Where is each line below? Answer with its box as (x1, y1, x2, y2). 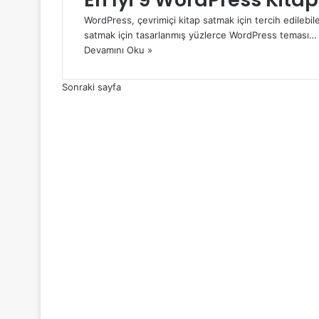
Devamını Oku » (84, 43, 152, 56)
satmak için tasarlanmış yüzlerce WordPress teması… (84, 28, 317, 41)
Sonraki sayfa (62, 80, 121, 93)
